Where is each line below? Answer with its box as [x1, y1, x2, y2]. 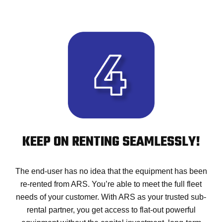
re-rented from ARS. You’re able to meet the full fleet [20, 180, 202, 189]
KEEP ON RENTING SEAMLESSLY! [22, 131, 200, 153]
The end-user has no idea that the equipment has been [15, 167, 207, 176]
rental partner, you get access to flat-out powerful [26, 206, 196, 215]
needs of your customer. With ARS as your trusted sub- [16, 193, 206, 202]
